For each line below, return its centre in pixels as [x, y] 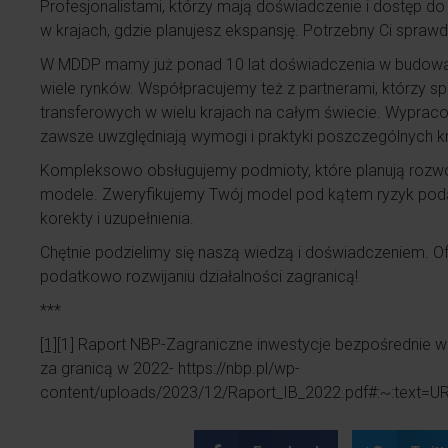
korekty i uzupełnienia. [117, 218]
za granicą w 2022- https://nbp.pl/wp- [170, 368]
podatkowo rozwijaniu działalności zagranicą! [199, 276]
